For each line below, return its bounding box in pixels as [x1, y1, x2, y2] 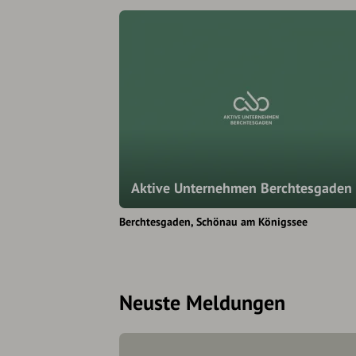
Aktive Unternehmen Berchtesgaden [131, 179, 352, 198]
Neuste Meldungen [119, 289, 285, 316]
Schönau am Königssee [196, 215, 308, 230]
